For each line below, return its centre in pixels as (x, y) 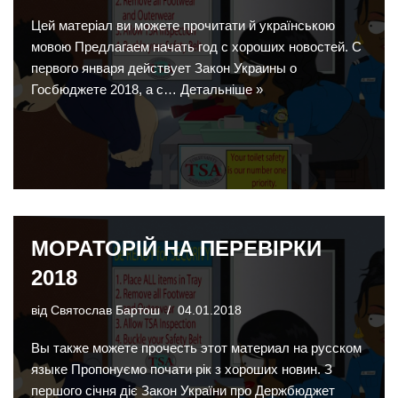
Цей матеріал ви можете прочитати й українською (183, 26)
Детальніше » (222, 90)
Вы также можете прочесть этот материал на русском (196, 348)
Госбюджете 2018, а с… (106, 90)
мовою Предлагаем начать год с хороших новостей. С (196, 47)
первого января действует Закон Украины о (164, 68)
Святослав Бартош (105, 311)
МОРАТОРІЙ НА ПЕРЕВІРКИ (176, 249)
